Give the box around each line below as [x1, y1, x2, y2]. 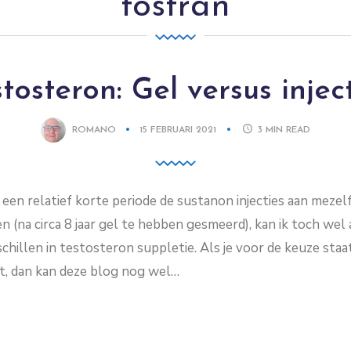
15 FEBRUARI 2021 [139, 125, 219, 135]
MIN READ [266, 125, 311, 135]
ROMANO [71, 125, 116, 135]
